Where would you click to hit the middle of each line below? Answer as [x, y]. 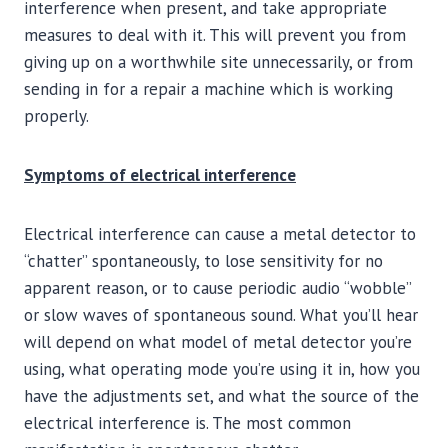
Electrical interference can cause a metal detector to [220, 234]
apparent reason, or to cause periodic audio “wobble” [217, 288]
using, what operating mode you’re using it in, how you [222, 369]
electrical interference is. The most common [187, 423]
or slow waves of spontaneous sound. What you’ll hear [221, 315]
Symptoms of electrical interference [160, 175]
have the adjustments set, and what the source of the [221, 396]
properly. [56, 116]
